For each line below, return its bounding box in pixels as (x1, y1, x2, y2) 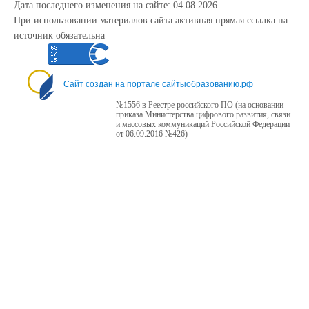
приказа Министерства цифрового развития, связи (116, 110, 290, 119)
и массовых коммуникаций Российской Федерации (116, 119, 290, 129)
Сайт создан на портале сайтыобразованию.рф (63, 79, 253, 90)
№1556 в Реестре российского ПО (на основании (116, 100, 283, 110)
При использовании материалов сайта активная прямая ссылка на (14, 15, 288, 26)
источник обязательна (14, 30, 105, 41)
